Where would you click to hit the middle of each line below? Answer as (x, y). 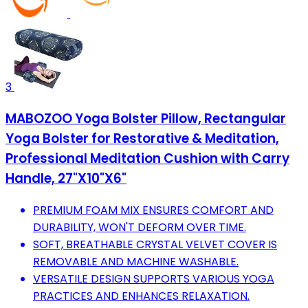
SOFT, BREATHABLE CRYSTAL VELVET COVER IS (155, 244)
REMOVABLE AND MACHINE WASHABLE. (136, 261)
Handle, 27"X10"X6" (66, 178)
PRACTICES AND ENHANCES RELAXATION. (141, 296)
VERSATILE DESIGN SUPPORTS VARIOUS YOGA (154, 278)
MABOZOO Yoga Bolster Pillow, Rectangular (146, 118)
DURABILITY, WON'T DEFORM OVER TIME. (140, 227)
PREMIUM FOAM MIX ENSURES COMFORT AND (153, 210)
